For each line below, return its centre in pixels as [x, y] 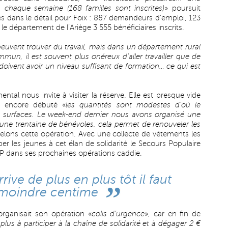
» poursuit [183, 8]
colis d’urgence [118, 214]
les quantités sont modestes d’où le [133, 105]
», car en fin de [173, 214]
